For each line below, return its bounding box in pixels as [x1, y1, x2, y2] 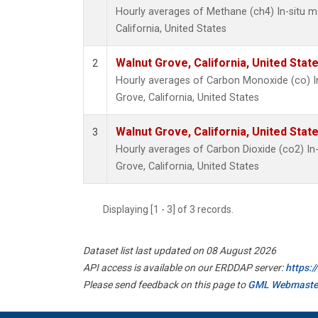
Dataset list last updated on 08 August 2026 [83, 245, 276, 257]
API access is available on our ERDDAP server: [83, 262, 285, 274]
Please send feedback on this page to [83, 279, 248, 291]
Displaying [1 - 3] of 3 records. [103, 204, 242, 216]
